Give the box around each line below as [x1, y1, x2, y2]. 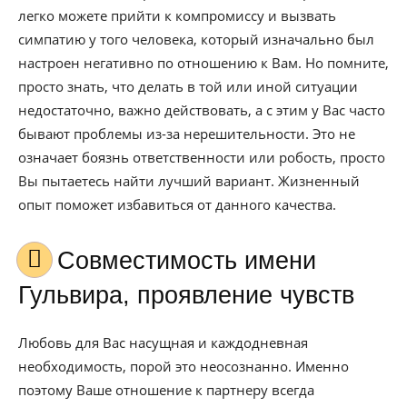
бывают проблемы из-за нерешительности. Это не [18, 124, 355, 143]
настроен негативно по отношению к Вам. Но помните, [18, 54, 389, 72]
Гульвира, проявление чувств [18, 282, 354, 309]
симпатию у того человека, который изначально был [18, 30, 374, 48]
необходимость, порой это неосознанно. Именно [18, 357, 349, 375]
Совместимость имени [57, 247, 75, 274]
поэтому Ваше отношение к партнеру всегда [18, 381, 314, 399]
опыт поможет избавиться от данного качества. [18, 195, 336, 213]
